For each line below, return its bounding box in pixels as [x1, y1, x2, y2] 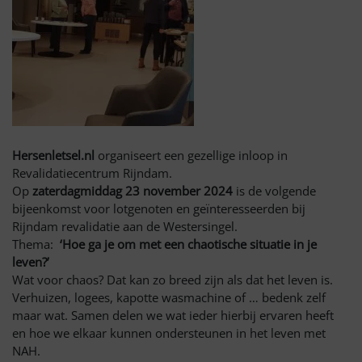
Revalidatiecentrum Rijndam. [12, 165, 172, 182]
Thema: [12, 236, 60, 253]
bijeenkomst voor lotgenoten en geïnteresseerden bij [12, 200, 305, 217]
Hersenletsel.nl [12, 147, 95, 164]
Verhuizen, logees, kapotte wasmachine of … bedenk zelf [12, 289, 326, 306]
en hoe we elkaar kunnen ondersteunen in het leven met [12, 325, 326, 342]
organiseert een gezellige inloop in [95, 147, 288, 164]
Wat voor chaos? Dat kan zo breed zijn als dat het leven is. [12, 271, 333, 288]
